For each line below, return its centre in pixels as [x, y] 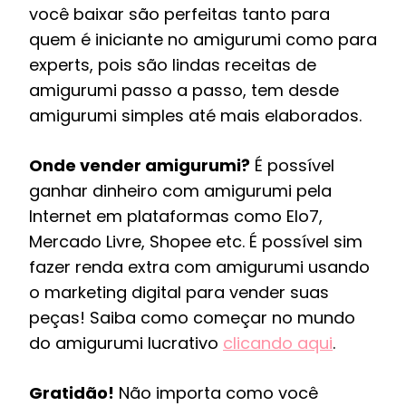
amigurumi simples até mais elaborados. [195, 116]
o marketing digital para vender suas [179, 292]
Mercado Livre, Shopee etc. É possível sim [196, 242]
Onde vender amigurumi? [140, 165]
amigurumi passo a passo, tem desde [184, 90]
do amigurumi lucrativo [126, 343]
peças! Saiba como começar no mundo [192, 318]
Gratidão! [72, 393]
